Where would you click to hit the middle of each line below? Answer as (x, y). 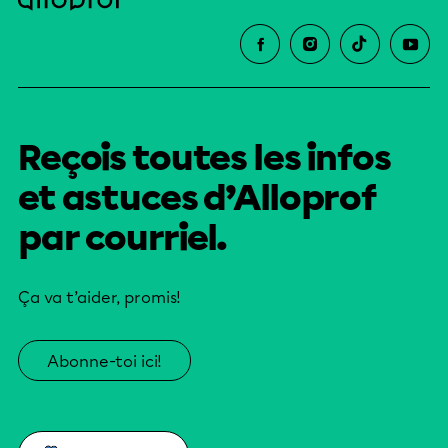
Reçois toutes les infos (204, 157)
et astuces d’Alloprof (198, 197)
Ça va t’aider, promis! (99, 297)
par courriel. (123, 237)
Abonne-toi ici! (104, 361)
